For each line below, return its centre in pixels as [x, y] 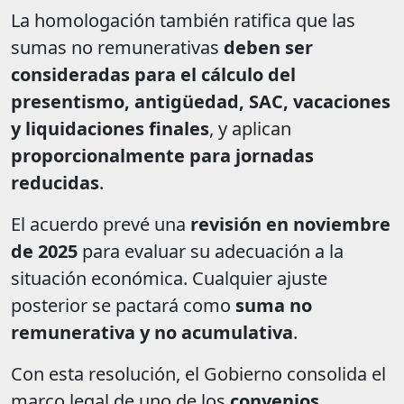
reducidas [55, 183]
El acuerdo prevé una [101, 225]
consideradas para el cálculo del [153, 75]
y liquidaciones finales [110, 129]
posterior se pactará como [123, 306]
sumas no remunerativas [117, 48]
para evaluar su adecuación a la [211, 252]
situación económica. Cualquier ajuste [169, 279]
